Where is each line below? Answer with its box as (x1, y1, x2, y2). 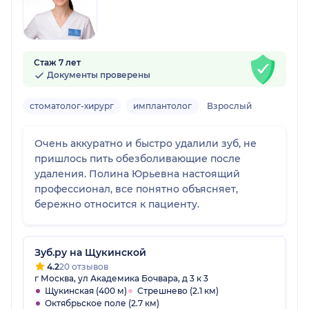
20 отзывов (59, 261, 108, 272)
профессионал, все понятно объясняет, (34, 183, 238, 196)
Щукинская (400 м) (45, 286, 127, 297)
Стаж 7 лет (34, 57, 81, 68)
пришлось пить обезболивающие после (34, 152, 241, 166)
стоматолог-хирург (30, 101, 114, 112)
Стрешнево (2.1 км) (137, 286, 219, 297)
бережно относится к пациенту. (34, 198, 199, 211)
